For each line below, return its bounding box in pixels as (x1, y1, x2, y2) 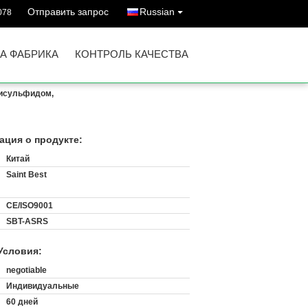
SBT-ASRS (6, 217, 48, 226)
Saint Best (6, 170, 47, 179)
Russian (140, 6, 175, 17)
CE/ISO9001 (6, 201, 53, 210)
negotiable (6, 265, 47, 275)
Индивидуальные (6, 281, 79, 291)
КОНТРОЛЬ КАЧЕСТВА (75, 48, 188, 60)
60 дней (6, 297, 38, 307)
